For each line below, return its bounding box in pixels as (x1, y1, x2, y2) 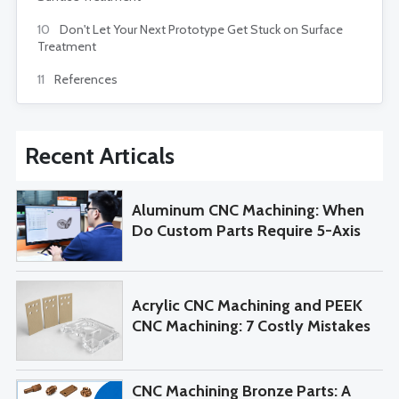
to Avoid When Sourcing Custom (132, 336, 363, 356)
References (52, 71, 118, 88)
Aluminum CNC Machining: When (132, 200, 364, 221)
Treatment (37, 38, 96, 55)
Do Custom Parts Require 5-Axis (132, 221, 361, 241)
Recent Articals (25, 142, 175, 171)
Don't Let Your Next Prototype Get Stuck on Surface (57, 21, 343, 38)
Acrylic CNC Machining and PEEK (132, 295, 362, 315)
